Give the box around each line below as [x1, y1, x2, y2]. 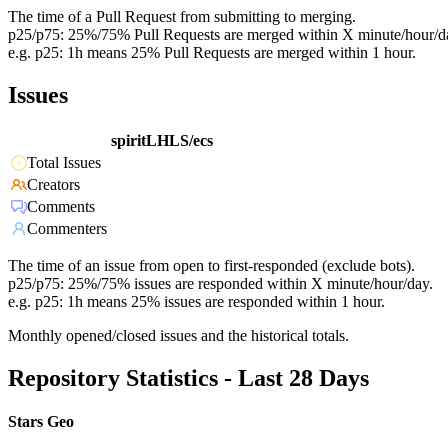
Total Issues [27, 154, 101, 172]
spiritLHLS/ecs [111, 132, 213, 150]
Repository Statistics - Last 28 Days [8, 365, 369, 392]
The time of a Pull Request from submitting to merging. [8, 8, 356, 26]
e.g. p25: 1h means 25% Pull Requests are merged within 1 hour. [8, 44, 416, 62]
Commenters [27, 220, 107, 238]
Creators [27, 176, 80, 194]
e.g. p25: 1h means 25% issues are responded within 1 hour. [8, 293, 385, 311]
